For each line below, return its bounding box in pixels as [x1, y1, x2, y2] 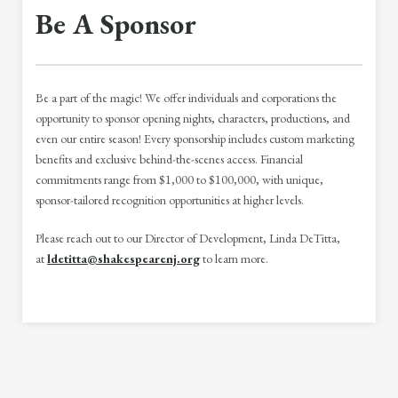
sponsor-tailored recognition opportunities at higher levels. [36, 191, 304, 208]
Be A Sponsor [36, 4, 196, 43]
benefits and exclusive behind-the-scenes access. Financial [36, 150, 303, 167]
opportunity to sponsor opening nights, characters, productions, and [36, 109, 350, 126]
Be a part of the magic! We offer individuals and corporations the [36, 89, 337, 106]
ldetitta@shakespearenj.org [47, 250, 200, 267]
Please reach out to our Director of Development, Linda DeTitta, [36, 229, 340, 246]
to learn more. [200, 250, 268, 267]
